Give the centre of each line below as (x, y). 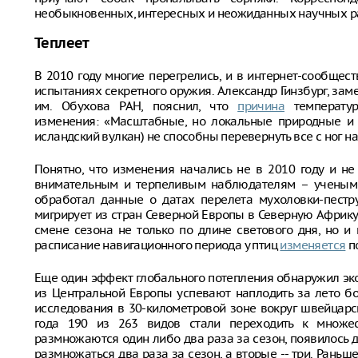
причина (261, 106)
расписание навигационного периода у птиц (157, 245)
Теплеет (62, 44)
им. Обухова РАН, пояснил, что (136, 106)
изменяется (313, 245)
